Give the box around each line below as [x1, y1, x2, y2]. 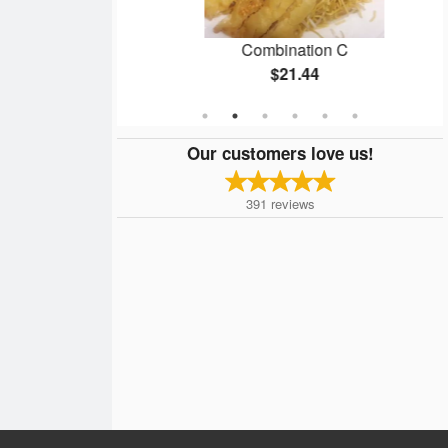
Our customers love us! [186, 140, 374, 165]
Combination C [227, 38, 335, 62]
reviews [270, 193, 315, 213]
